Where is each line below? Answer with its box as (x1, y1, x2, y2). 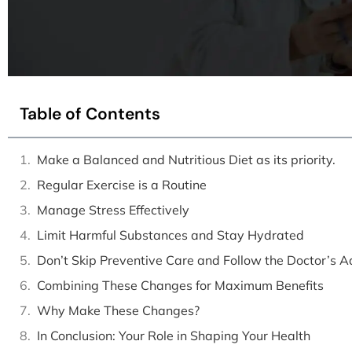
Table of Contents (20, 102, 160, 125)
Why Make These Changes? (37, 302, 200, 318)
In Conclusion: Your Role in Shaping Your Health (37, 327, 313, 343)
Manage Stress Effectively (37, 201, 192, 218)
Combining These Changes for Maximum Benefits (37, 277, 324, 293)
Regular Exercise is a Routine (37, 176, 210, 192)
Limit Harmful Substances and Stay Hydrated (37, 226, 304, 243)
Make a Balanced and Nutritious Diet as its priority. (37, 151, 335, 167)
